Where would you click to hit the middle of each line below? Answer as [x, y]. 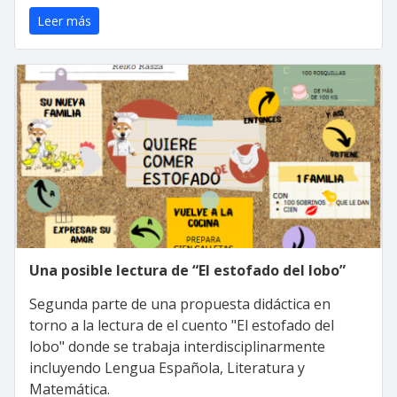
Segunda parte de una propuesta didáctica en [180, 304]
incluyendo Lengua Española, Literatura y [167, 367]
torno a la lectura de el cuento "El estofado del [182, 325]
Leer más [64, 20]
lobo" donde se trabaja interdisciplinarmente [177, 346]
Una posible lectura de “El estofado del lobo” [187, 270]
